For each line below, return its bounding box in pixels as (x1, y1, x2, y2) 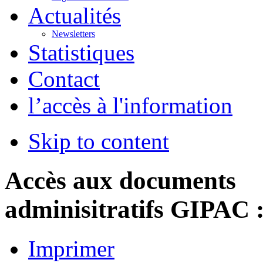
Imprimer (28, 235, 114, 261)
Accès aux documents (5, 166, 236, 194)
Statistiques (28, 39, 134, 65)
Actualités (28, 2, 121, 28)
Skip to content (28, 128, 169, 154)
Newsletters (52, 28, 95, 39)
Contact (28, 66, 100, 92)
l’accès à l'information (28, 92, 232, 118)
